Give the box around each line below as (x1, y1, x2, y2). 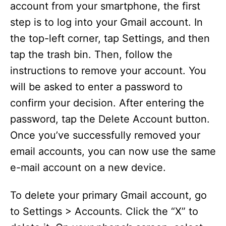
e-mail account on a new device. (10, 161, 166, 174)
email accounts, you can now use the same (10, 145, 216, 157)
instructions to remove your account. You (10, 65, 206, 77)
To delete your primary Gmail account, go (10, 189, 207, 201)
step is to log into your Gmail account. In (10, 16, 203, 28)
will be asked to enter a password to (10, 81, 183, 93)
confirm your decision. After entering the (10, 97, 204, 109)
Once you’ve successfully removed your (10, 129, 200, 141)
